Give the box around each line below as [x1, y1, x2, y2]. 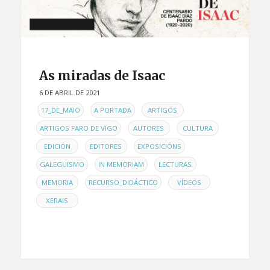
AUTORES [133, 124, 165, 133]
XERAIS [46, 196, 69, 206]
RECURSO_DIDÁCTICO [88, 178, 158, 187]
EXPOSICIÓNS [137, 142, 181, 151]
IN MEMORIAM [98, 160, 144, 169]
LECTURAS [159, 160, 192, 169]
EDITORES [90, 142, 122, 151]
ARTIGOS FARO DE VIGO [39, 124, 118, 133]
